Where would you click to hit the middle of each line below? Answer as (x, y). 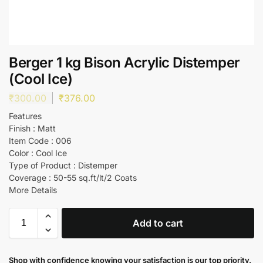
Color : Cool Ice (38, 153)
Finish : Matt (32, 128)
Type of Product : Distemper (63, 165)
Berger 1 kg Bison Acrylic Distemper (124, 63)
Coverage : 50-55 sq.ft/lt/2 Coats (73, 177)
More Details (33, 190)
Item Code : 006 (40, 140)
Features (25, 116)
